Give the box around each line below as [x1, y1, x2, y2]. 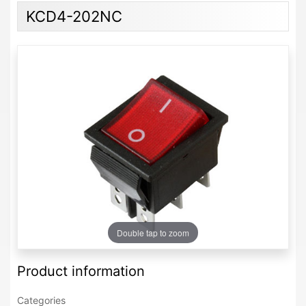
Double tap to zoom [117, 226, 189, 238]
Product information [17, 263, 145, 279]
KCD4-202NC [26, 8, 122, 25]
